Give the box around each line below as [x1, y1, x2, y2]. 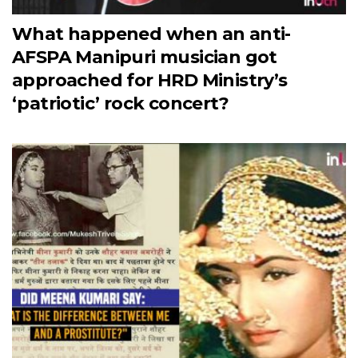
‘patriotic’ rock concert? [12, 92, 229, 114]
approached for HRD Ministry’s [12, 69, 288, 91]
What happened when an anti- [12, 22, 291, 45]
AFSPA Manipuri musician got [12, 46, 277, 68]
